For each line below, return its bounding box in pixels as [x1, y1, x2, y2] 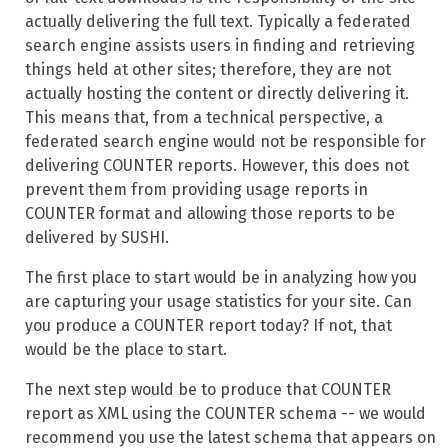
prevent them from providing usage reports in [24, 180, 368, 200]
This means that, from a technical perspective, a [24, 108, 383, 128]
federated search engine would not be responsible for [24, 132, 426, 152]
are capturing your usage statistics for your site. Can [24, 292, 412, 312]
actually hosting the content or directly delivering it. [24, 84, 409, 104]
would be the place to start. [24, 340, 227, 360]
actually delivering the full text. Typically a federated [24, 12, 411, 32]
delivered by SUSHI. [24, 228, 169, 248]
